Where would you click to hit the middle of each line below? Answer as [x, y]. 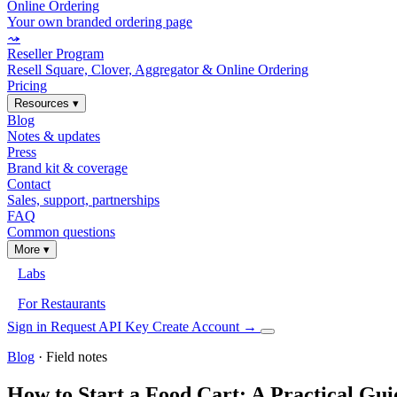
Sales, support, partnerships [83, 200]
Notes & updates [54, 136]
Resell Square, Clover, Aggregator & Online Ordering [158, 70]
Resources [43, 103]
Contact [29, 184]
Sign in [29, 327]
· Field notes [71, 357]
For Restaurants [62, 304]
